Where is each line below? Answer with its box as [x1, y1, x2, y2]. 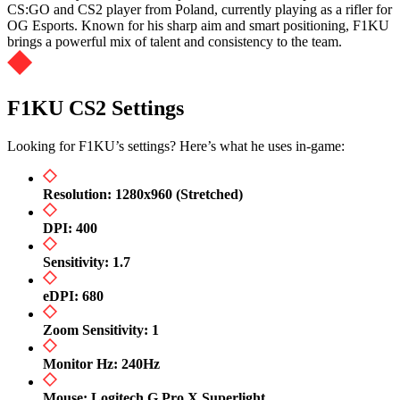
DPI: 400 [43, 221, 97, 237]
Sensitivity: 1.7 [43, 254, 130, 271]
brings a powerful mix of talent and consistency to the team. [7, 34, 342, 50]
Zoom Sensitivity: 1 [43, 322, 159, 338]
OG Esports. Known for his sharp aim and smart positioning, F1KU [7, 18, 389, 34]
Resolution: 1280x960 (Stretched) [43, 187, 243, 203]
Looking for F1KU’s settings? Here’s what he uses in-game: [7, 138, 345, 154]
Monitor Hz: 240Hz [43, 356, 160, 372]
